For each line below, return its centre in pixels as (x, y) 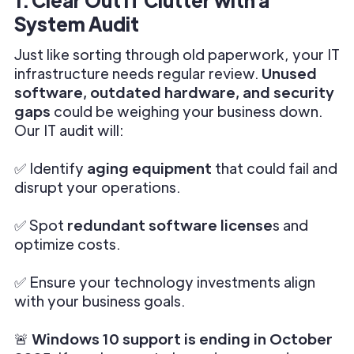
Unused (288, 73)
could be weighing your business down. (186, 111)
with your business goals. (100, 301)
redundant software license (170, 225)
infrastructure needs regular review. (136, 73)
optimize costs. (67, 244)
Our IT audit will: (69, 130)
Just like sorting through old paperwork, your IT (177, 54)
